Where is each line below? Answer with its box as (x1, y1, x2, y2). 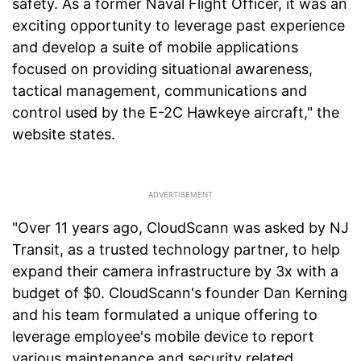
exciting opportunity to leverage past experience (12, 17, 345, 35)
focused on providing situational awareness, (12, 60, 313, 78)
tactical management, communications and (12, 82, 307, 100)
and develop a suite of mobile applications (12, 39, 298, 56)
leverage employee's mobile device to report (12, 328, 314, 346)
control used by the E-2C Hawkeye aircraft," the (12, 104, 339, 122)
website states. (12, 126, 115, 143)
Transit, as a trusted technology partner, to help (12, 241, 340, 259)
